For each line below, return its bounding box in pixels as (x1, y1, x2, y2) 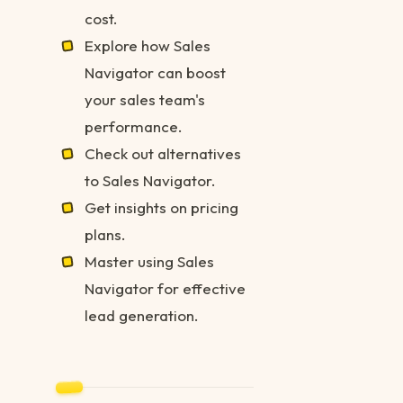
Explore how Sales (85, 36, 210, 55)
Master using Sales (85, 252, 214, 271)
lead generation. (85, 306, 199, 325)
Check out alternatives (85, 144, 241, 163)
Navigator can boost (85, 63, 226, 82)
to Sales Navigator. (85, 171, 216, 190)
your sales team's (85, 90, 205, 109)
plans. (85, 225, 126, 244)
